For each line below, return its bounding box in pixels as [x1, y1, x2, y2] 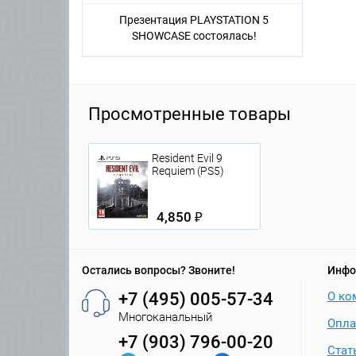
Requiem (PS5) [152, 164, 224, 178]
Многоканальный [118, 310, 212, 325]
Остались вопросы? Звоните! [82, 264, 235, 277]
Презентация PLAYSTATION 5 [119, 14, 269, 27]
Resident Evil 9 [152, 152, 222, 165]
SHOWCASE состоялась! [131, 29, 257, 43]
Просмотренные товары [88, 104, 291, 125]
